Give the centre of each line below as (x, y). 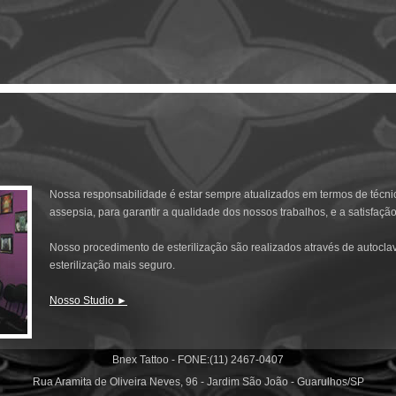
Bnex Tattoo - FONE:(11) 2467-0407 (198, 360)
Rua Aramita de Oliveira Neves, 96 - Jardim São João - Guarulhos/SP (198, 382)
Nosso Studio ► (88, 301)
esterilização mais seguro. (112, 265)
